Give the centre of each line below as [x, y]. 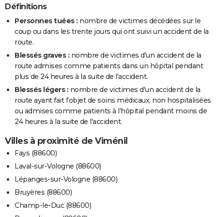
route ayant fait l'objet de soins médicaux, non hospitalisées [113, 101]
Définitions [26, 6]
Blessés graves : [42, 55]
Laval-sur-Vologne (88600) [58, 166]
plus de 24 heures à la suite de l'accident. [81, 77]
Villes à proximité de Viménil [66, 141]
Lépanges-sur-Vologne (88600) [66, 179]
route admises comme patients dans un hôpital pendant [109, 66]
